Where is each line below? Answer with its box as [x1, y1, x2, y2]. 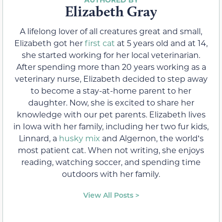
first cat [85, 38, 115, 49]
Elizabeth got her [14, 38, 85, 49]
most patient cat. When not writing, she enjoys [18, 145, 204, 156]
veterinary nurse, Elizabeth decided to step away [14, 73, 208, 84]
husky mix [58, 133, 100, 144]
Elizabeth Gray [65, 2, 157, 20]
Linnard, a [18, 133, 59, 144]
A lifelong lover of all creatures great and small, [20, 26, 202, 37]
